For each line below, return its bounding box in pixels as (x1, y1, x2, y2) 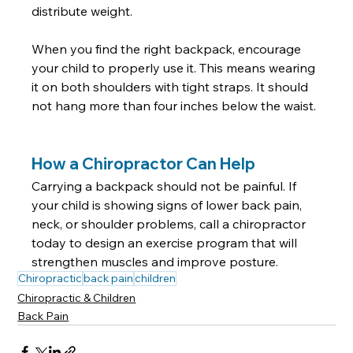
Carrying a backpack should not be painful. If (32, 178, 300, 195)
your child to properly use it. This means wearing (32, 60, 319, 76)
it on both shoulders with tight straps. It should (32, 79, 312, 95)
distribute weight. (32, 3, 139, 20)
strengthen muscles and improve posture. (32, 254, 279, 270)
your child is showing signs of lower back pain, (32, 197, 306, 214)
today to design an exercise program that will (32, 235, 301, 251)
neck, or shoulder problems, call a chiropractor (32, 216, 310, 232)
